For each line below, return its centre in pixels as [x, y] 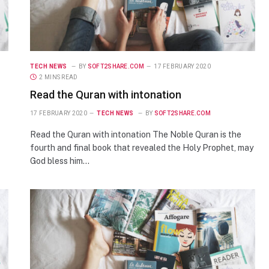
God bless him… [60, 161]
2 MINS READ [59, 77]
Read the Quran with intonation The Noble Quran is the [136, 134]
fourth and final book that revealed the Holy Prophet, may [142, 147]
